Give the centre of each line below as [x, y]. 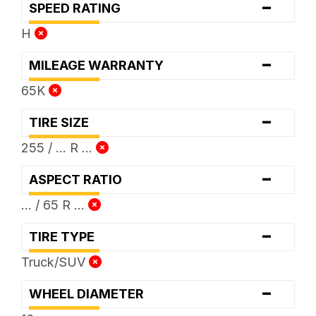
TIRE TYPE [66, 236]
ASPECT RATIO [79, 179]
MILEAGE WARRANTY [100, 65]
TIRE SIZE [63, 122]
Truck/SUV [55, 262]
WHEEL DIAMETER [90, 293]
